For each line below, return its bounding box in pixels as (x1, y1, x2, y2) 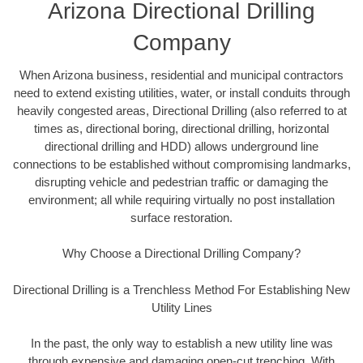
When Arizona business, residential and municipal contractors (19, 67, 344, 82)
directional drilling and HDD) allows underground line (45, 139, 318, 153)
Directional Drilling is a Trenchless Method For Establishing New (13, 282, 350, 297)
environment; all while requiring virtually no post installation (28, 192, 335, 207)
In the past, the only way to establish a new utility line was (30, 336, 333, 351)
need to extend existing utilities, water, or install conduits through (13, 85, 350, 100)
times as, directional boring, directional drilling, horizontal (34, 121, 329, 135)
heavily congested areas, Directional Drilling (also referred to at (16, 103, 347, 117)
